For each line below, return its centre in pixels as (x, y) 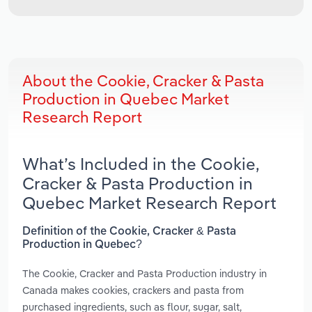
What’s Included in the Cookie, (141, 164)
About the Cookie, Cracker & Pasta (143, 81)
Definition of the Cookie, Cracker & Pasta (129, 232)
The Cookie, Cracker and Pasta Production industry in (145, 273)
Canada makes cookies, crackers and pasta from (133, 290)
